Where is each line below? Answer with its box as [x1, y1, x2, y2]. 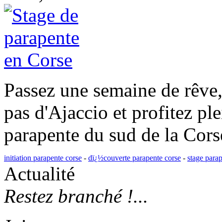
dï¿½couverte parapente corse [88, 154, 181, 163]
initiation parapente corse [4, 154, 82, 163]
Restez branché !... [4, 185, 148, 207]
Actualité [4, 163, 75, 185]
